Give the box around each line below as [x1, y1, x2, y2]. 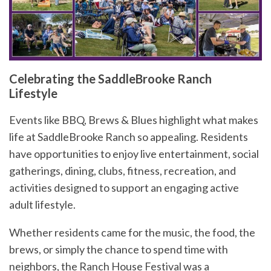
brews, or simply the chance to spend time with [9, 242, 228, 256]
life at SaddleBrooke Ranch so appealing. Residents [9, 129, 248, 143]
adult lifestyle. [9, 197, 76, 211]
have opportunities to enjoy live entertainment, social [9, 146, 259, 160]
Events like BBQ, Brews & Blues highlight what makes [9, 113, 258, 126]
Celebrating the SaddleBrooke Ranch [9, 71, 212, 86]
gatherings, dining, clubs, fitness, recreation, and [9, 163, 236, 177]
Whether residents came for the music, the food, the [9, 225, 255, 239]
